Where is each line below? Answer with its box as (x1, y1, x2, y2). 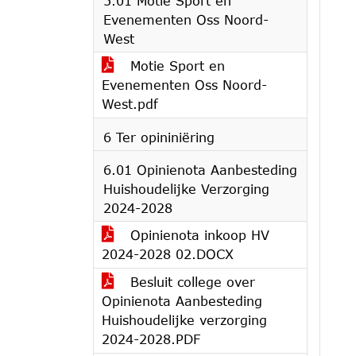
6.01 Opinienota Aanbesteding (103, 162, 297, 177)
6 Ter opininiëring (103, 130, 215, 145)
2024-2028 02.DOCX (102, 246, 234, 261)
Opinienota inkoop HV (126, 227, 269, 242)
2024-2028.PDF (102, 331, 200, 346)
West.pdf (102, 96, 158, 111)
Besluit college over (126, 274, 255, 289)
